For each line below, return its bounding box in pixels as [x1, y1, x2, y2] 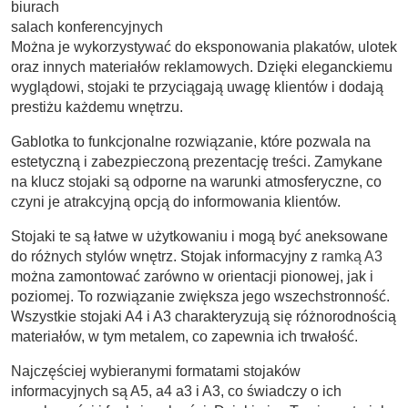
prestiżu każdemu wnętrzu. [11, 98, 183, 115]
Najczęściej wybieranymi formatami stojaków [11, 362, 301, 379]
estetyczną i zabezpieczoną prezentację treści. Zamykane [11, 153, 382, 169]
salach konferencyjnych [11, 18, 163, 35]
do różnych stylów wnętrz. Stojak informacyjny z [11, 248, 321, 264]
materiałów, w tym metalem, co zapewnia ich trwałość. [11, 328, 358, 344]
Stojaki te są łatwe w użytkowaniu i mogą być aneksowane [11, 228, 388, 244]
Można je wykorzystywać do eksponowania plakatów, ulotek [11, 38, 397, 55]
